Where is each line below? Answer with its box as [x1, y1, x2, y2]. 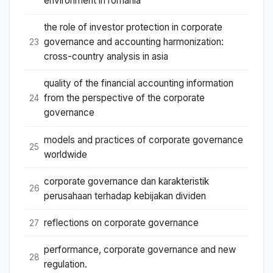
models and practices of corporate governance [44, 133, 243, 146]
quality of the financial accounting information [44, 77, 233, 90]
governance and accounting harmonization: [44, 36, 224, 48]
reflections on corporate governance [44, 217, 199, 229]
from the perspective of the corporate [44, 92, 205, 104]
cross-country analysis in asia [44, 51, 168, 63]
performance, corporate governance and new [44, 244, 236, 256]
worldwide [44, 148, 87, 160]
